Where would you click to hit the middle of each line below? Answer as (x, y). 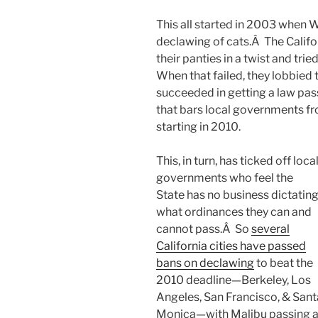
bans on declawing (205, 263)
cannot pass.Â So (204, 229)
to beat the (284, 263)
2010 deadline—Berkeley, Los (234, 280)
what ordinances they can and (234, 212)
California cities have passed (231, 246)
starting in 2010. (198, 127)
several (270, 229)
